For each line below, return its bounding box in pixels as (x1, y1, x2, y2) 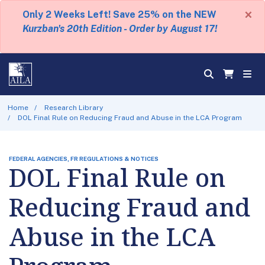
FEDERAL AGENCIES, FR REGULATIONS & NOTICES (9, 154, 159, 162)
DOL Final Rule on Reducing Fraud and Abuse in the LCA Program (18, 113, 243, 122)
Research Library (44, 103, 104, 112)
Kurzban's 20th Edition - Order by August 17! (22, 23, 217, 34)
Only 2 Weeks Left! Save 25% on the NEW (22, 9, 216, 20)
